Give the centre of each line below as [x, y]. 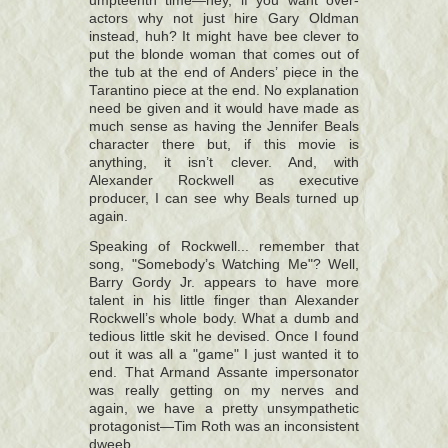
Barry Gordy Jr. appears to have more [224, 282]
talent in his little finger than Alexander [224, 300]
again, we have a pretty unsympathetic [224, 408]
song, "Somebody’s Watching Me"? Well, [224, 264]
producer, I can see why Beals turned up [224, 198]
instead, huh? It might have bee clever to [224, 36]
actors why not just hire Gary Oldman [224, 18]
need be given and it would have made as [224, 108]
